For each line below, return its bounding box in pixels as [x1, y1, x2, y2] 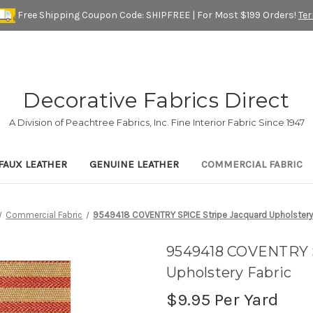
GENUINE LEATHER [89, 158, 179, 171]
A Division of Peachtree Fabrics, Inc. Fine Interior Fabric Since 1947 [8, 117, 305, 129]
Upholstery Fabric [166, 264, 292, 282]
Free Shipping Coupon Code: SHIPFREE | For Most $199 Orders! [15, 8, 298, 21]
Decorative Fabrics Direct [23, 87, 290, 114]
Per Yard [210, 289, 279, 310]
